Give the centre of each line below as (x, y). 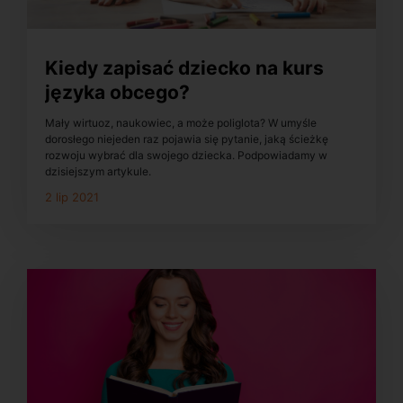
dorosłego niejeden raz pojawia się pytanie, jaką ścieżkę (187, 139)
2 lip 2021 (72, 197)
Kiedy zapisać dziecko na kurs (184, 67)
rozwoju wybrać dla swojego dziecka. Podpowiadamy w (186, 156)
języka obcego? (117, 92)
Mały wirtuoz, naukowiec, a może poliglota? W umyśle (181, 123)
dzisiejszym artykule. (98, 172)
